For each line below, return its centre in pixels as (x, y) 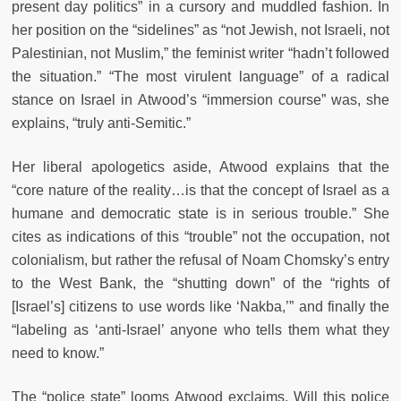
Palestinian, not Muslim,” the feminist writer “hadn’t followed (200, 53)
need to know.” (58, 353)
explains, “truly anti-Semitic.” (101, 123)
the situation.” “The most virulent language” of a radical (200, 76)
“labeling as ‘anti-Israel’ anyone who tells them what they (200, 329)
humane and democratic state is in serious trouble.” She (200, 213)
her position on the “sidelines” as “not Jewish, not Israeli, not (200, 30)
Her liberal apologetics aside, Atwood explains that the (200, 166)
